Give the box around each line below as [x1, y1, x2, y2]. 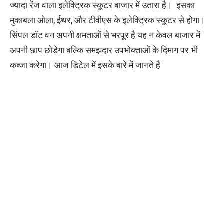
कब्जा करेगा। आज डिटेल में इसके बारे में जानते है [10, 59, 160, 70]
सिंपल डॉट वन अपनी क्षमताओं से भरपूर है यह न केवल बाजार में [10, 29, 200, 40]
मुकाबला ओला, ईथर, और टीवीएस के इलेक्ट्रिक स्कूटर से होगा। [10, 14, 205, 25]
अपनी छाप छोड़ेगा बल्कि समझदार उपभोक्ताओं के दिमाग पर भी [10, 44, 198, 55]
